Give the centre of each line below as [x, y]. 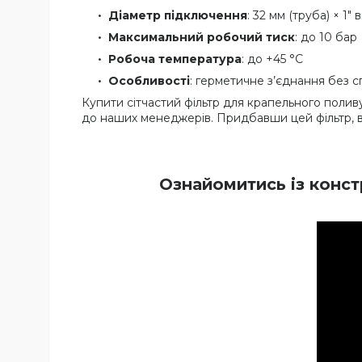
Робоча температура [175, 59]
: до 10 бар [326, 38]
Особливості [149, 81]
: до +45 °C [272, 59]
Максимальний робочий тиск [202, 38]
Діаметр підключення [178, 16]
